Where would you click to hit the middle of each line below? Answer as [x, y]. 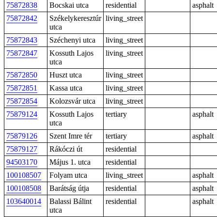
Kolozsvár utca [72, 101]
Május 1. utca [70, 162]
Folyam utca [68, 175]
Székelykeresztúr [75, 18]
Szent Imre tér [71, 136]
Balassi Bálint [70, 201]
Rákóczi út [66, 149]
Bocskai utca [69, 5]
